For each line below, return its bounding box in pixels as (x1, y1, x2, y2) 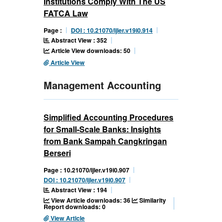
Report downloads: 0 (44, 202, 106, 212)
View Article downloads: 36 (50, 196, 132, 205)
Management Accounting (44, 78, 161, 93)
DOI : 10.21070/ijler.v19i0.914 (71, 26, 153, 35)
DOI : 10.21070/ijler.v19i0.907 (44, 175, 125, 185)
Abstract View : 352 (50, 36, 107, 45)
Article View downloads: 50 (50, 46, 130, 55)
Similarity (138, 196, 166, 205)
